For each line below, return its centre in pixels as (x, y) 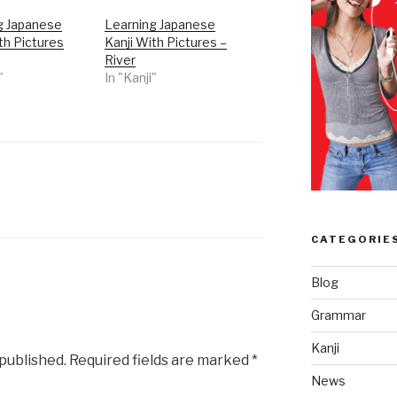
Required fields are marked (159, 361)
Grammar (338, 315)
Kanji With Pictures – (166, 42)
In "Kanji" (131, 77)
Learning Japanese (160, 24)
